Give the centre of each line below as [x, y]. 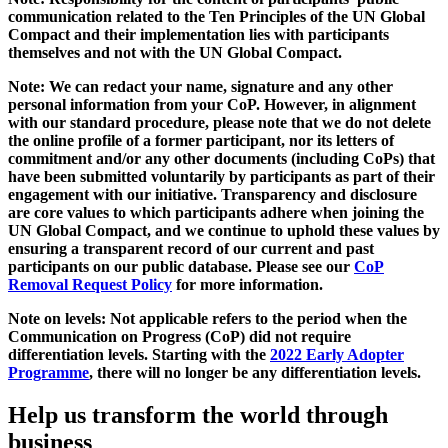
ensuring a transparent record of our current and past [191, 249]
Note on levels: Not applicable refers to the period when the [207, 319]
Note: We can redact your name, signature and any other [200, 87]
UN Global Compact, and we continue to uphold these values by [224, 231]
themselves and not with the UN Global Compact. [175, 53]
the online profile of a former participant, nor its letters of [201, 141]
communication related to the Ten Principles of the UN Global [216, 17]
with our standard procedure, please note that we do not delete [219, 123]
